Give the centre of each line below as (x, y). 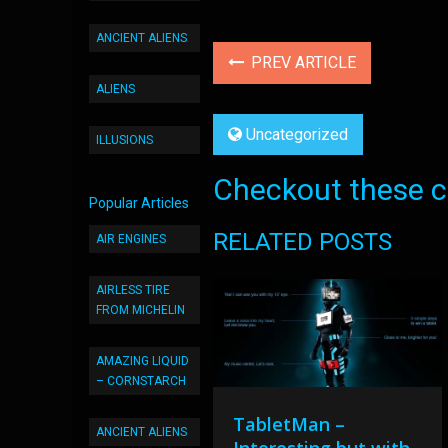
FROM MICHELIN (140, 310)
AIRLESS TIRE (133, 290)
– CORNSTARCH (141, 381)
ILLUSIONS (124, 140)
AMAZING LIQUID (142, 361)
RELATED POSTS (303, 242)
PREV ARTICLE (302, 62)
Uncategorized (297, 134)
